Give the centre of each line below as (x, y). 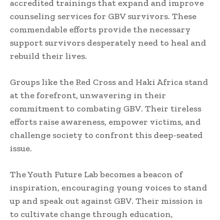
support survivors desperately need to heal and (108, 43)
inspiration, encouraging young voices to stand (109, 188)
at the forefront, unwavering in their (88, 96)
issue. (21, 149)
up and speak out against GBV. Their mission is (106, 201)
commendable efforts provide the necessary (100, 30)
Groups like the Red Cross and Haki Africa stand (109, 82)
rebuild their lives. (48, 56)
